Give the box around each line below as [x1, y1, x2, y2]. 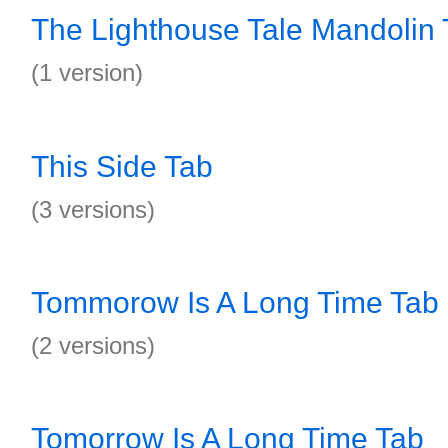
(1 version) [31, 59, 143, 86]
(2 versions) [31, 332, 155, 359]
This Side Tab [31, 150, 213, 183]
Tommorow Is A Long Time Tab [31, 286, 439, 319]
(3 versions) [31, 196, 155, 223]
